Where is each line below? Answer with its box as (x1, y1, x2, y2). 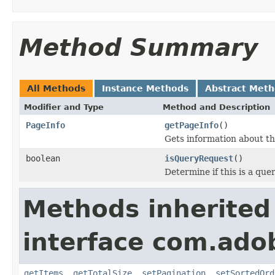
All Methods (27, 83, 85, 93)
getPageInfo (165, 120, 219, 130)
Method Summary (19, 33, 258, 61)
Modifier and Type (24, 102, 104, 112)
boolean (26, 153, 60, 163)
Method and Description (163, 102, 270, 112)
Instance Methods (102, 83, 188, 93)
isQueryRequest (165, 153, 233, 163)
